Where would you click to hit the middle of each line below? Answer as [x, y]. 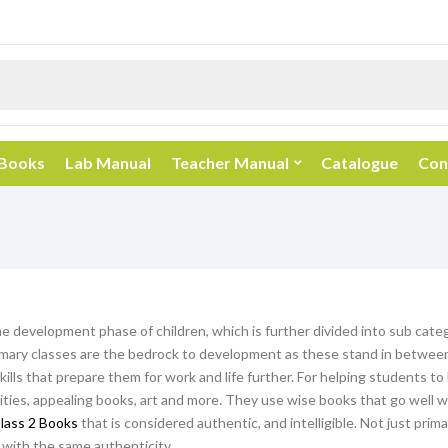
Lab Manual [108, 162]
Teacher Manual [230, 162]
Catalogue [359, 162]
